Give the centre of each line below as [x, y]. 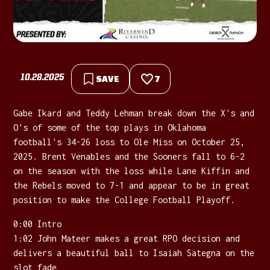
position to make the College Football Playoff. [124, 199]
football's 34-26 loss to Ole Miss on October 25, [129, 142]
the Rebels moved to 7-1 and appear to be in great [132, 185]
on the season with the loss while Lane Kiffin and [132, 171]
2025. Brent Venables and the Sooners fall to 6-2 [129, 156]
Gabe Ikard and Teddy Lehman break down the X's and [134, 113]
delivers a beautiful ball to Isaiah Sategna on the [134, 253]
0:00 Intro [38, 224]
